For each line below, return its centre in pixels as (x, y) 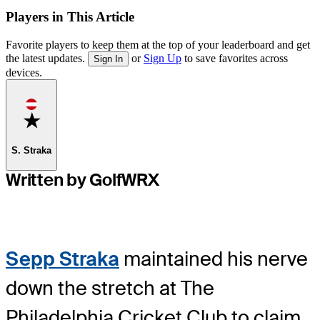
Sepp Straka (62, 259)
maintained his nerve (214, 259)
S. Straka (31, 151)
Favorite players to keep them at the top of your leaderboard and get (158, 44)
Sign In (108, 59)
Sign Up (162, 58)
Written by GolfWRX (82, 179)
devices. (24, 72)
